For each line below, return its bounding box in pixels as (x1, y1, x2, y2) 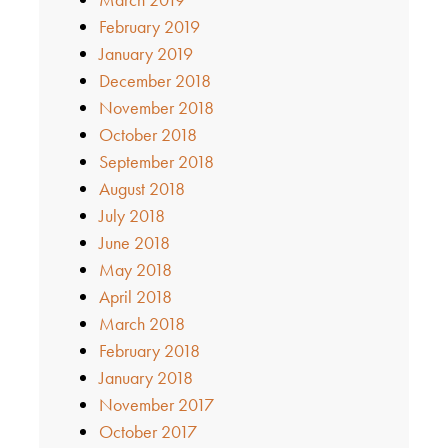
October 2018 (98, 122, 197, 146)
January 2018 (98, 365, 193, 389)
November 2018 (98, 95, 214, 119)
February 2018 (98, 338, 200, 362)
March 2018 (98, 311, 185, 335)
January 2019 (98, 41, 193, 65)
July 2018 (98, 203, 165, 227)
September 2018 (98, 149, 214, 173)
